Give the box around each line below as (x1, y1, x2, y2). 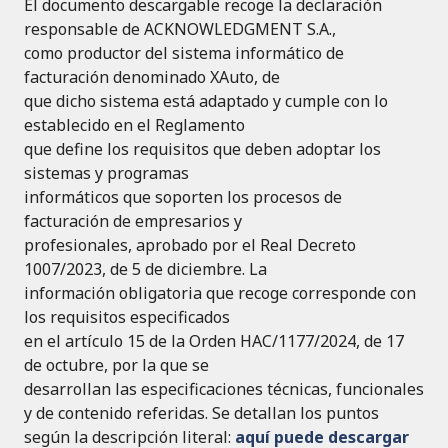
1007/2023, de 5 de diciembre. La (24, 258, 267, 281)
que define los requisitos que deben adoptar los (24, 138, 381, 161)
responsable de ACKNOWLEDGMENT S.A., (24, 18, 336, 41)
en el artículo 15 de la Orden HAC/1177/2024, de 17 (24, 330, 404, 353)
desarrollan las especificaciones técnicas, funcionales (24, 378, 424, 401)
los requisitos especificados (24, 306, 230, 329)
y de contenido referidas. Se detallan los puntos (24, 402, 379, 425)
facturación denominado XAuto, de (24, 66, 280, 89)
